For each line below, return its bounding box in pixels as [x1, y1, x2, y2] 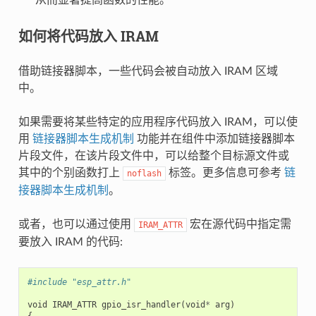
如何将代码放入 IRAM [18, 26, 159, 45]
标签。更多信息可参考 [165, 166, 284, 178]
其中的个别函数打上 [18, 166, 123, 178]
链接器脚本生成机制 [32, 133, 134, 145]
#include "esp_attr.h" [27, 276, 131, 287]
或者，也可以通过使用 [18, 218, 134, 230]
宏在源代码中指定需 [186, 218, 291, 230]
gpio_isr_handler [101, 299, 181, 310]
